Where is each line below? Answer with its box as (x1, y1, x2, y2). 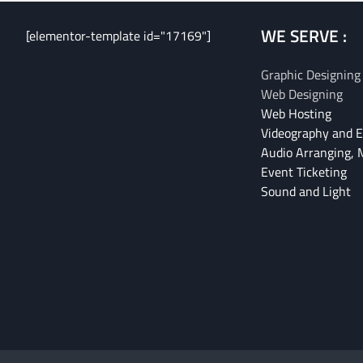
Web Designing (261, 83, 343, 104)
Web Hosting (261, 103, 331, 123)
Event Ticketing (261, 161, 347, 181)
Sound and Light (261, 181, 351, 201)
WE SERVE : (261, 22, 347, 49)
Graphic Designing (261, 64, 361, 84)
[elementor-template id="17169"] (26, 25, 211, 45)
